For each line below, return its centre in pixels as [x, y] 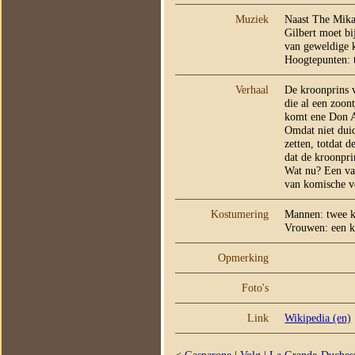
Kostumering [240, 214]
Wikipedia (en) [318, 317]
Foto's [256, 287]
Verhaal [252, 89]
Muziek [252, 19]
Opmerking [244, 257]
